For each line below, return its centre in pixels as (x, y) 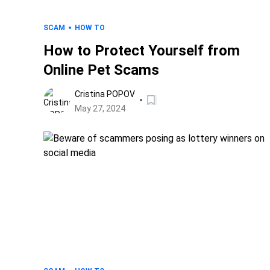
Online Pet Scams (101, 70)
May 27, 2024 (100, 108)
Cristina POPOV (105, 94)
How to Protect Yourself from (142, 51)
